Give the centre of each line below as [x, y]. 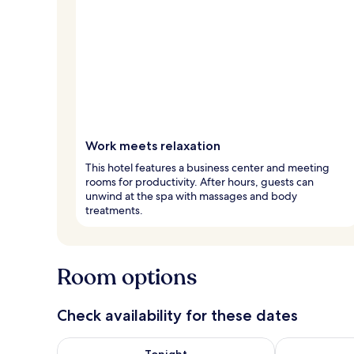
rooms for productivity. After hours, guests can [200, 181]
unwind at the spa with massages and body [191, 196]
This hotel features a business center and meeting [207, 167]
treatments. [114, 210]
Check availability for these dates [177, 315]
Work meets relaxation [153, 145]
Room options [127, 277]
